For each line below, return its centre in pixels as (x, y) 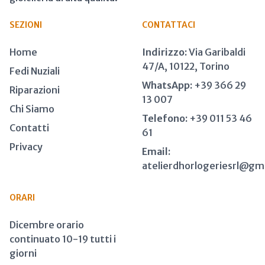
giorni (23, 253)
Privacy (26, 146)
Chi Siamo (32, 109)
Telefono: (165, 118)
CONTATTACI (169, 25)
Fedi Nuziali (35, 71)
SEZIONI (26, 25)
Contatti (29, 127)
